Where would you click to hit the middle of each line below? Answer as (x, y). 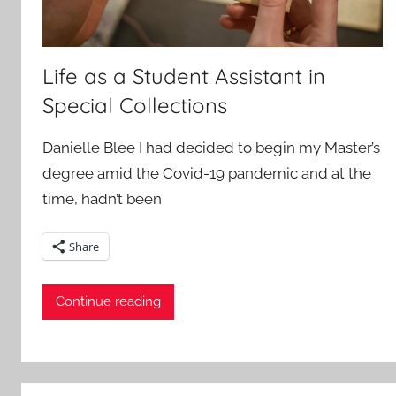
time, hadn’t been (102, 199)
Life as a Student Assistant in (184, 76)
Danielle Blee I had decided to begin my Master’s (211, 148)
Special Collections (135, 106)
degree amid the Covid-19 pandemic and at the (207, 174)
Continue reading (108, 302)
